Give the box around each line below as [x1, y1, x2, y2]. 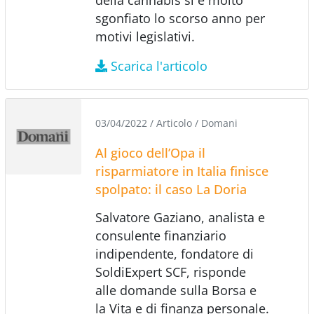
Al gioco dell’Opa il [95, 144, 205, 161]
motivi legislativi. [95, 27, 195, 45]
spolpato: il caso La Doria [95, 180, 247, 198]
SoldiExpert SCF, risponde [95, 263, 246, 280]
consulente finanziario [95, 226, 226, 244]
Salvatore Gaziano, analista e [95, 208, 265, 226]
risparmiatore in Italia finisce [95, 162, 268, 179]
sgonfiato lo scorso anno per [95, 9, 265, 27]
